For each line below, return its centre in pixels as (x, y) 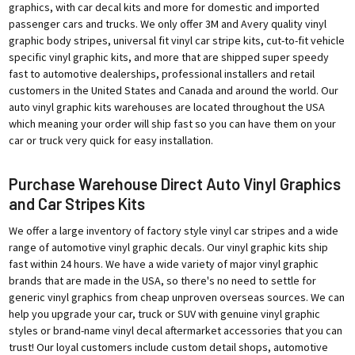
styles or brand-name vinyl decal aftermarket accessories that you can (175, 330)
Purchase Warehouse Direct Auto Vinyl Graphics (174, 183)
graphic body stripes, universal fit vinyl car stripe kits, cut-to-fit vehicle (176, 40)
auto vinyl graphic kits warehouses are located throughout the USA (166, 107)
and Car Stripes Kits (76, 203)
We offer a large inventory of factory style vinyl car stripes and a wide (173, 230)
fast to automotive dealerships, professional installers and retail (161, 73)
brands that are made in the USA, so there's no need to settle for (162, 280)
